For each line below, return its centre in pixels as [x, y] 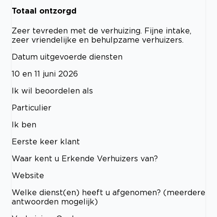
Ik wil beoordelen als [52, 90]
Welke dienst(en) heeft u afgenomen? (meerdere [108, 192]
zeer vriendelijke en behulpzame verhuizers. [98, 39]
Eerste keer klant [46, 141]
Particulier [31, 107]
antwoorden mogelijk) [55, 201]
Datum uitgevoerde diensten [67, 56]
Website [28, 175]
